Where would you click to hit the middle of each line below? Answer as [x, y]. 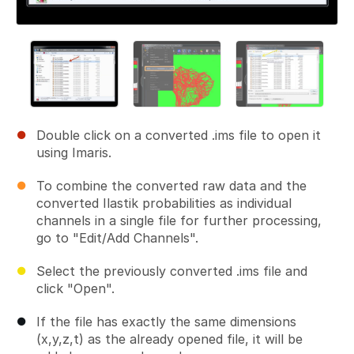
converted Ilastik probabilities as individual [164, 203]
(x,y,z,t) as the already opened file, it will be [169, 339]
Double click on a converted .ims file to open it [179, 136]
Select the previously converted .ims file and [172, 271]
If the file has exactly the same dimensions [166, 322]
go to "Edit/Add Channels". [117, 238]
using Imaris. [74, 153]
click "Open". [75, 289]
